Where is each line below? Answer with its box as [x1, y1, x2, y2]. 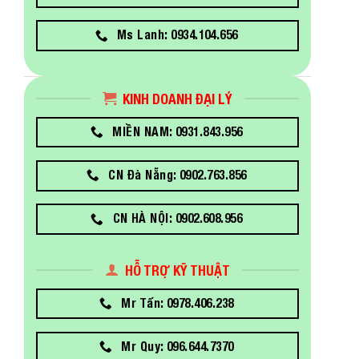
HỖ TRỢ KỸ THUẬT [125, 261, 231, 279]
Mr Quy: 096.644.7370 [121, 338, 234, 353]
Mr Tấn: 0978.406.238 [121, 295, 234, 310]
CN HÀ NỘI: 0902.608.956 [112, 211, 243, 226]
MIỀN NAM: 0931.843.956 [112, 123, 243, 139]
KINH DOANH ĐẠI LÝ [123, 90, 233, 107]
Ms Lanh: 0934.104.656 [117, 27, 238, 42]
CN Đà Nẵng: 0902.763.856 [108, 167, 247, 182]
